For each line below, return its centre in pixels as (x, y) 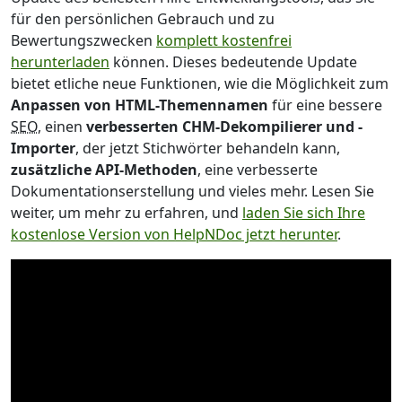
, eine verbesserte (258, 169)
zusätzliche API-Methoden (104, 169)
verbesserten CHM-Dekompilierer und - (224, 126)
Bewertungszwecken (83, 40)
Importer (43, 148)
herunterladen (60, 61)
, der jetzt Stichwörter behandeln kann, (208, 148)
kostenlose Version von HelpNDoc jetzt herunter (174, 234)
